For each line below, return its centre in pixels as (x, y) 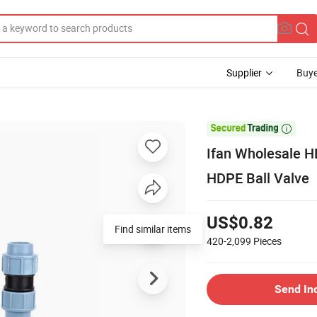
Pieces (267, 241)
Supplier (244, 73)
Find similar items (153, 229)
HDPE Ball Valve (258, 178)
